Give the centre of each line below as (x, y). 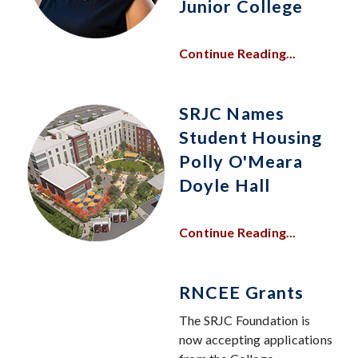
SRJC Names (232, 114)
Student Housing (251, 138)
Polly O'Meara (241, 162)
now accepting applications (256, 340)
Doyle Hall (225, 186)
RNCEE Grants (242, 293)
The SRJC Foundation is (245, 320)
